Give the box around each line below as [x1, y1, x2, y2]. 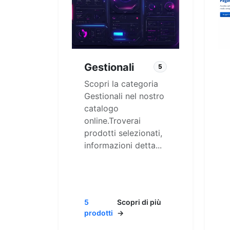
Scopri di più [117, 197, 162, 206]
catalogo [84, 103, 119, 113]
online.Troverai [84, 115, 141, 126]
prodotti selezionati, [84, 127, 162, 138]
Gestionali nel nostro [84, 90, 164, 101]
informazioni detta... [84, 140, 162, 150]
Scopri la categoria [84, 78, 158, 89]
